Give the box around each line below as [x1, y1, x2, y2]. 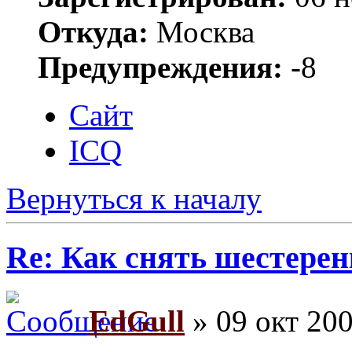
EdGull [89, 303, 185, 338]
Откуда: [38, 15, 148, 49]
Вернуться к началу [6, 181, 262, 216]
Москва [148, 15, 255, 49]
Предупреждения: [38, 50, 283, 85]
